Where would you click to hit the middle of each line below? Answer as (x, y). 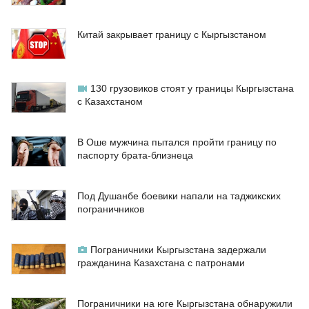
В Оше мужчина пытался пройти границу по (177, 142)
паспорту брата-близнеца (135, 156)
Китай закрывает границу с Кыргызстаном (172, 35)
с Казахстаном (110, 102)
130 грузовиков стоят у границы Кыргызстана (192, 89)
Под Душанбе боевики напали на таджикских (179, 196)
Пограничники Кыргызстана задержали (178, 250)
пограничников (111, 209)
